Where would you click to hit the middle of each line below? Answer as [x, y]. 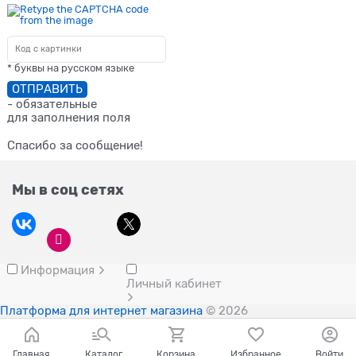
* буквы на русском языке [71, 68]
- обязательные [52, 104]
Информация [60, 270]
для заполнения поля [69, 117]
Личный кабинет [174, 284]
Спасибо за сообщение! [75, 145]
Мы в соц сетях [68, 190]
